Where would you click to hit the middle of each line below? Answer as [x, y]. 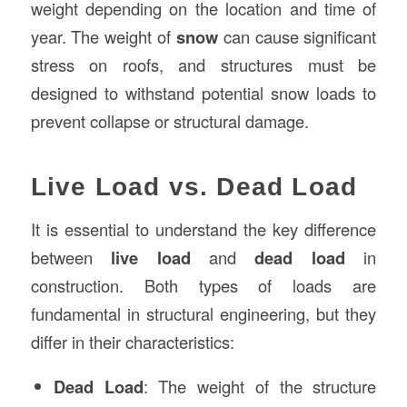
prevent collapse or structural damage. [169, 120]
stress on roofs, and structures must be [203, 64]
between [71, 257]
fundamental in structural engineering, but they [203, 313]
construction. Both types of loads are [203, 285]
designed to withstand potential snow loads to [203, 92]
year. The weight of [103, 36]
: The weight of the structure [260, 387]
